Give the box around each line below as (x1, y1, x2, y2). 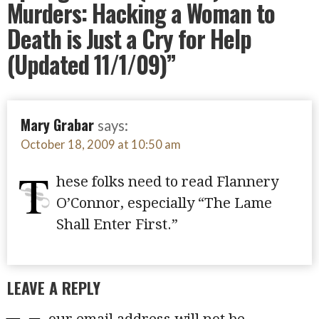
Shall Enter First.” (56, 215, 178, 233)
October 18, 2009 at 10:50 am (20, 137, 181, 152)
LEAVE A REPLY (7, 276, 101, 299)
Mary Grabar (20, 113, 94, 135)
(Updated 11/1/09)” (7, 46, 177, 83)
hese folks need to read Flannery (56, 172, 278, 190)
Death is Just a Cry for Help (7, 21, 252, 57)
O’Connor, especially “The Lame (56, 194, 272, 211)
